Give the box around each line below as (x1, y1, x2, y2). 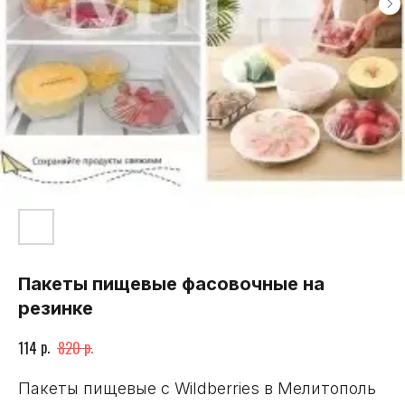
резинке (18, 297, 93, 319)
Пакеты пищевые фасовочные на (18, 273, 325, 295)
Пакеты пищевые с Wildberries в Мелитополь (18, 379, 376, 399)
